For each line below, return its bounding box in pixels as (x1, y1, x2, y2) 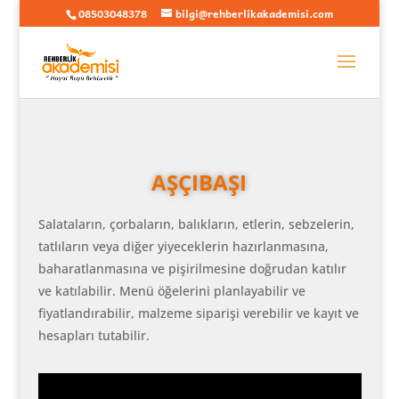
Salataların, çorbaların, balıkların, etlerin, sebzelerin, (37, 216, 354, 232)
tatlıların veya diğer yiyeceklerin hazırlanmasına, (37, 238, 329, 255)
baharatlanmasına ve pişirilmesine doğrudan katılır (37, 260, 346, 277)
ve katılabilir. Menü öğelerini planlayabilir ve (37, 282, 305, 299)
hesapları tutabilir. (37, 327, 150, 344)
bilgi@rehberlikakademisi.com (175, 4, 333, 22)
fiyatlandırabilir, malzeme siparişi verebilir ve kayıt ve (37, 305, 359, 322)
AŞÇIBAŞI (151, 167, 248, 197)
